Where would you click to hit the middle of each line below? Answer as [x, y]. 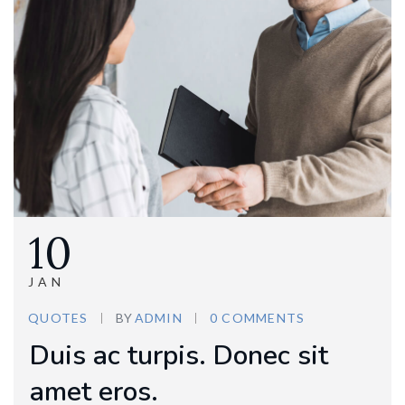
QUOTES [58, 318]
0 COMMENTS [257, 318]
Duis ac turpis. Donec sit [179, 356]
